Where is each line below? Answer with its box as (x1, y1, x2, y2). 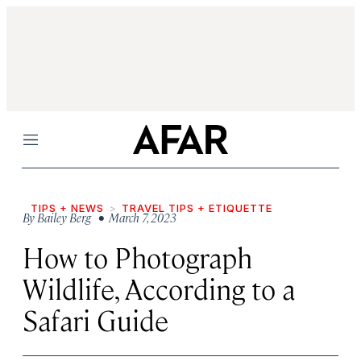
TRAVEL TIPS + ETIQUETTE (122, 201, 272, 214)
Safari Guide (23, 301, 168, 338)
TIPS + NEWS (31, 201, 104, 214)
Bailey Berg (37, 210, 91, 225)
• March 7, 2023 (93, 210, 176, 225)
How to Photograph (23, 239, 252, 275)
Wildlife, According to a (23, 270, 295, 306)
